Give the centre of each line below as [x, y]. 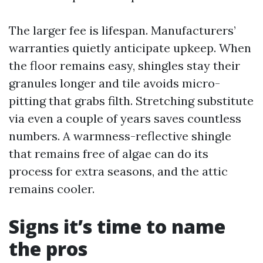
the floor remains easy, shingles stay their [124, 65]
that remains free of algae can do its [109, 154]
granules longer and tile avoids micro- [114, 83]
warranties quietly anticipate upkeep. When [130, 48]
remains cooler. [52, 189]
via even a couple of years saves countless [125, 118]
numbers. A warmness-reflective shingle [120, 136]
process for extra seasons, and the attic [118, 171]
